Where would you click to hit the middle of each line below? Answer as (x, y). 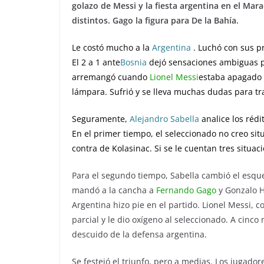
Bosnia (133, 62)
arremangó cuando (111, 77)
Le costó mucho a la (112, 47)
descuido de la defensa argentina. (139, 234)
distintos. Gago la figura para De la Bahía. (155, 20)
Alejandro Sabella (164, 119)
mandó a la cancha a (114, 190)
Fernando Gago (186, 190)
